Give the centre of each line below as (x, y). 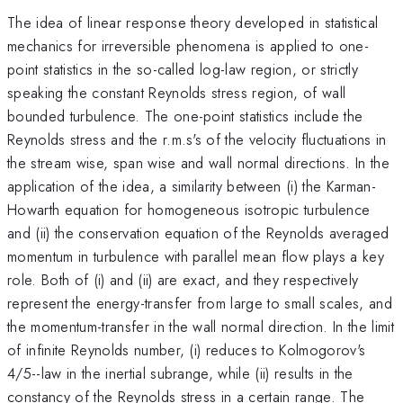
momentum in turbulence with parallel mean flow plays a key (196, 256)
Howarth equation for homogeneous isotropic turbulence (189, 209)
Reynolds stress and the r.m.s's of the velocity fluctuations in (197, 139)
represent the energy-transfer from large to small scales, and (200, 303)
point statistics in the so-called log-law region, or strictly (183, 69)
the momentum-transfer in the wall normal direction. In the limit (201, 326)
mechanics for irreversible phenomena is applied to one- (188, 45)
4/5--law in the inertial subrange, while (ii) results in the (180, 373)
